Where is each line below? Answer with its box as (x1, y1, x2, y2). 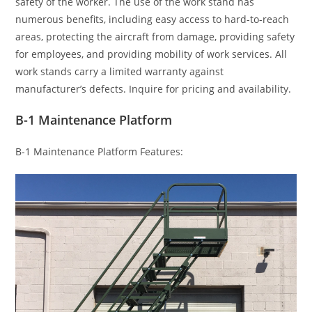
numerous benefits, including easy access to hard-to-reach (15, 13, 290, 26)
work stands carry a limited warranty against (15, 65, 224, 79)
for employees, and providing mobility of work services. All (15, 47, 288, 61)
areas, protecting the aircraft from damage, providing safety (15, 30, 295, 44)
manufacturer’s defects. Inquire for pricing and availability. (15, 82, 292, 96)
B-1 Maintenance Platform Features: (15, 145, 184, 159)
